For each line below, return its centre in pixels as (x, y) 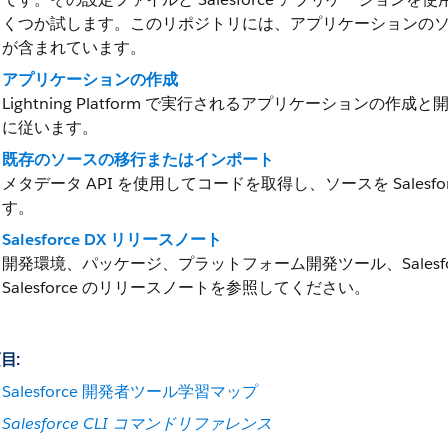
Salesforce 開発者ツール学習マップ (130, 391)
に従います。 (50, 127)
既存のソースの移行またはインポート (138, 159)
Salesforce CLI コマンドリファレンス (137, 423)
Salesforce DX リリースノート (112, 239)
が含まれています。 (74, 47)
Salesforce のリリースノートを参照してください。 (186, 287)
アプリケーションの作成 (90, 79)
